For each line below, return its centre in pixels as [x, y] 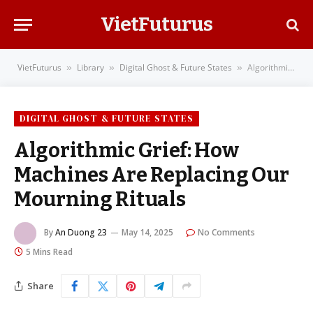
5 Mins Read [49, 252]
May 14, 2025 [147, 233]
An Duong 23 [81, 233]
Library [90, 67]
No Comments [226, 233]
